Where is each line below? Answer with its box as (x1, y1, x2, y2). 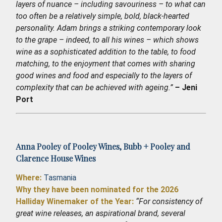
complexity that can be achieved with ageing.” (16, 82, 173, 92)
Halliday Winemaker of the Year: (16, 196, 134, 206)
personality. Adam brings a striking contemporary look (16, 23, 201, 33)
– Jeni (175, 82, 197, 92)
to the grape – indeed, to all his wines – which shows (16, 35, 199, 45)
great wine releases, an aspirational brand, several (16, 208, 185, 218)
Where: (16, 172, 42, 182)
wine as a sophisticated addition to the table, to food (16, 47, 196, 56)
